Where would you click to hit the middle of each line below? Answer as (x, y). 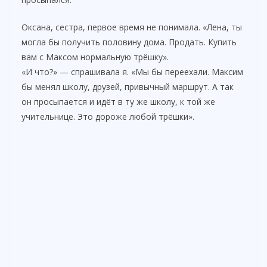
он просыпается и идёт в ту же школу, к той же (118, 102)
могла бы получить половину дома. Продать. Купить (129, 42)
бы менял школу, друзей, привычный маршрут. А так (128, 87)
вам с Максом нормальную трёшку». (95, 57)
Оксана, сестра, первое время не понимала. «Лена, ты (132, 27)
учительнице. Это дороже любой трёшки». (108, 117)
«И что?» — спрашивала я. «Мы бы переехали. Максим (132, 72)
